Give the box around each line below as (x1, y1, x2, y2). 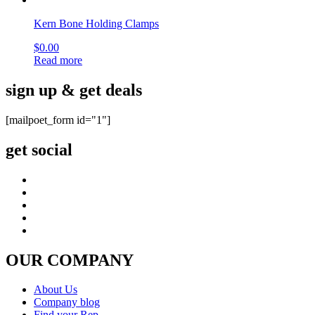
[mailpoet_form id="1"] (6, 113, 110, 126)
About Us (34, 283, 77, 296)
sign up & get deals (6, 80, 142, 99)
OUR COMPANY (6, 250, 134, 269)
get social (6, 140, 72, 159)
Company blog (34, 296, 100, 309)
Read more (34, 53, 82, 66)
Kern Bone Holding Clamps (34, 17, 159, 30)
